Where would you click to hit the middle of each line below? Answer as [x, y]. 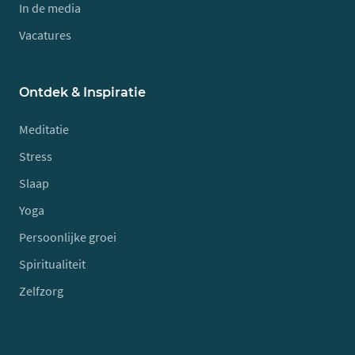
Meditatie [44, 130]
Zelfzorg [41, 291]
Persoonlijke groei [68, 237]
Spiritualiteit [52, 264]
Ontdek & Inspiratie [82, 93]
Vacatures [45, 35]
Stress [36, 157]
